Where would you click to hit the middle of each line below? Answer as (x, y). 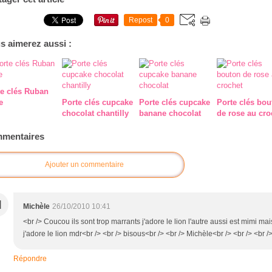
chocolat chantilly (95, 114)
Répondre (30, 258)
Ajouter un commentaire (84, 164)
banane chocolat (170, 114)
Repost (141, 20)
